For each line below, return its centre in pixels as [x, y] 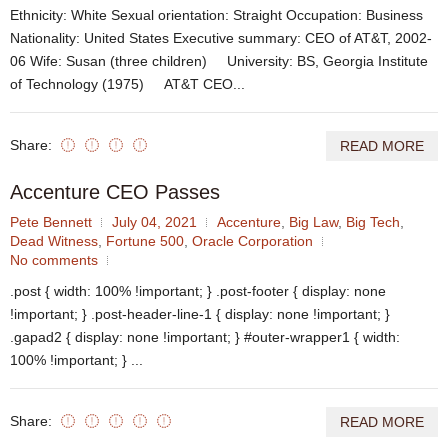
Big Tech [373, 222]
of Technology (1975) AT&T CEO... [127, 84]
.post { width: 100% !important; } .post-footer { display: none [198, 291]
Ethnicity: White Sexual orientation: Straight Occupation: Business [216, 15]
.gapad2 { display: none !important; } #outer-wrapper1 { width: [205, 337]
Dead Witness [54, 241]
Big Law [313, 222]
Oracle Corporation [252, 241]
